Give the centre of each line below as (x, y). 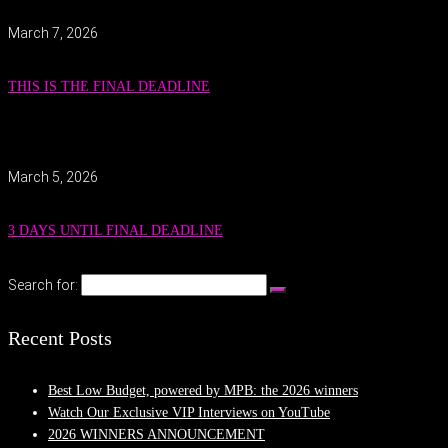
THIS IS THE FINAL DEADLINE (109, 87)
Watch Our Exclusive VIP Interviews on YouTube (189, 413)
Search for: (43, 285)
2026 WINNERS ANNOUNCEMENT (156, 435)
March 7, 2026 (53, 32)
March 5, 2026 (53, 176)
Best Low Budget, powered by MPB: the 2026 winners (203, 391)
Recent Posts (60, 337)
